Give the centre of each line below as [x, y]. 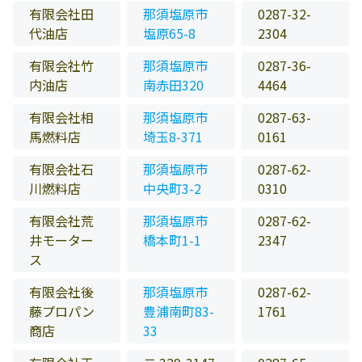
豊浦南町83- [179, 311]
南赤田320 [174, 85]
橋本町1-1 [173, 240]
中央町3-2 [173, 189]
